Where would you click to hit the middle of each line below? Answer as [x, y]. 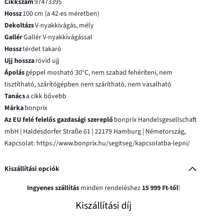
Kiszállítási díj [103, 206]
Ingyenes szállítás [53, 188]
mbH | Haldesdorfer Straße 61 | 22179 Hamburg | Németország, [95, 131]
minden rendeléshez [110, 188]
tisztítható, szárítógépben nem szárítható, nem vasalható [88, 84]
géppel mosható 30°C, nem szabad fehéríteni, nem [99, 72]
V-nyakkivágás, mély [65, 25]
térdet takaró [42, 49]
